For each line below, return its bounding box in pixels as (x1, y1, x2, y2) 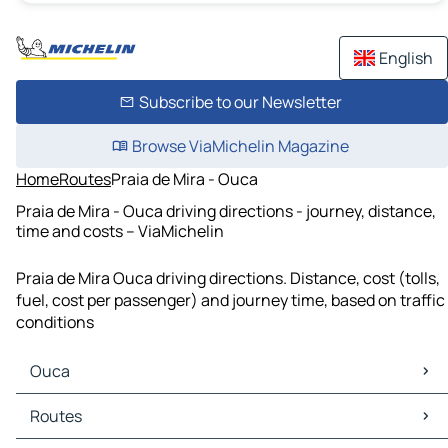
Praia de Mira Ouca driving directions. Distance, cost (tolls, (16, 267, 440, 290)
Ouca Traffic (20, 416, 111, 439)
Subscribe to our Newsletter (138, 91, 342, 113)
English (379, 47, 433, 69)
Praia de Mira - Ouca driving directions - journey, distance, (16, 199, 436, 222)
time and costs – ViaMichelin (16, 219, 224, 242)
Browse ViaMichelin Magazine (131, 135, 349, 157)
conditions (16, 311, 94, 334)
